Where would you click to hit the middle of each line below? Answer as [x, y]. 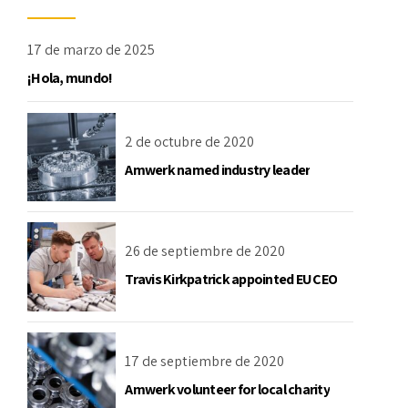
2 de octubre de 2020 [190, 141]
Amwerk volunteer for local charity [227, 390]
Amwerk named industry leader [218, 169]
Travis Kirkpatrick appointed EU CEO [231, 280]
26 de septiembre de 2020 [205, 251]
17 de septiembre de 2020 [205, 362]
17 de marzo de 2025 [91, 50]
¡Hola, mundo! [70, 78]
